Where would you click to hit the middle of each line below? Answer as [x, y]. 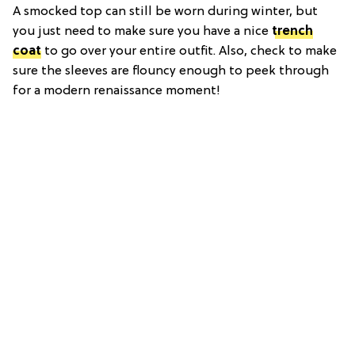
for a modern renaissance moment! [116, 91]
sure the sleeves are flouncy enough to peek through [171, 71]
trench [292, 31]
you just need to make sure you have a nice [142, 31]
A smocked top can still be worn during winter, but [165, 11]
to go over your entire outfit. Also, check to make [189, 51]
